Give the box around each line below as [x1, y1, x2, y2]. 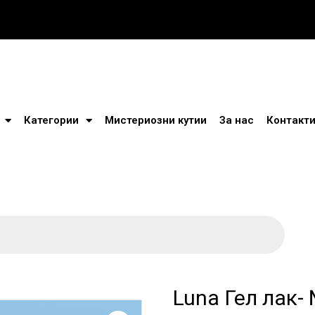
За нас [219, 114, 254, 127]
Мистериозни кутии [104, 114, 207, 127]
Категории [23, 114, 79, 127]
